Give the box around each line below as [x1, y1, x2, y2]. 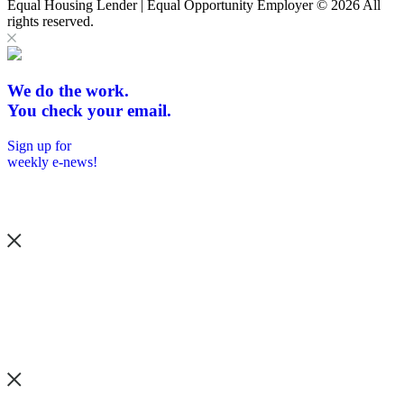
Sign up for [7, 137, 71, 153]
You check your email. [7, 101, 171, 121]
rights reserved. [7, 14, 94, 30]
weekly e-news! [7, 153, 97, 170]
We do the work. [7, 81, 129, 101]
